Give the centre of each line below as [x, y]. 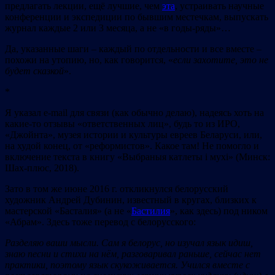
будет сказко [32, 71]
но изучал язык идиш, [209, 242]
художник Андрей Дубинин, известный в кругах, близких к [131, 199]
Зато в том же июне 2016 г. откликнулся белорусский [117, 188]
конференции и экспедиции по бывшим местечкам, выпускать [137, 17]
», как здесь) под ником [219, 211]
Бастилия [151, 211]
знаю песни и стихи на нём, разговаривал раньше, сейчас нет [133, 254]
